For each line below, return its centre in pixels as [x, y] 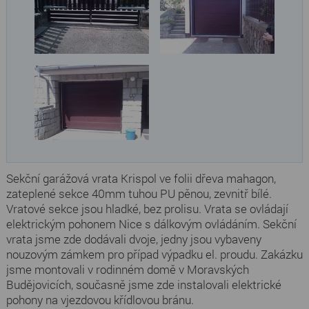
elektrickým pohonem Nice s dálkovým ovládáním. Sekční [151, 224]
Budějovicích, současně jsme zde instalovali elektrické [143, 285]
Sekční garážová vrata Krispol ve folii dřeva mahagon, [141, 179]
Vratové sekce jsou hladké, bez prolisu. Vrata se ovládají [147, 209]
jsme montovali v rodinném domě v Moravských [127, 270]
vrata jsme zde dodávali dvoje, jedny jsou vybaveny [133, 239]
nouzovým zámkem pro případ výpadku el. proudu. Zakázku [154, 255]
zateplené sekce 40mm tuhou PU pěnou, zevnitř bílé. [139, 194]
